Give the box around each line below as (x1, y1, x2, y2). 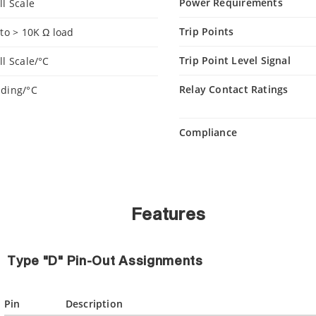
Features (131, 207, 206, 224)
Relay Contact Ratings (179, 83, 288, 96)
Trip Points (179, 25, 234, 38)
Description (65, 297, 123, 310)
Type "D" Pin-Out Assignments (7, 255, 203, 268)
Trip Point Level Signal (179, 54, 291, 67)
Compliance (179, 126, 238, 139)
